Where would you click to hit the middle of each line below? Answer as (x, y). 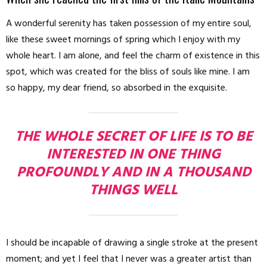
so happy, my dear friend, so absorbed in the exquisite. (117, 89)
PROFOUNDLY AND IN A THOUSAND (133, 173)
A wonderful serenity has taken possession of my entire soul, (129, 24)
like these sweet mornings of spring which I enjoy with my (123, 40)
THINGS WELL (133, 191)
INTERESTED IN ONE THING (133, 155)
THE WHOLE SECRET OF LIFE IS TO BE (133, 137)
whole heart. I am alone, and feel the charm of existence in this (133, 56)
